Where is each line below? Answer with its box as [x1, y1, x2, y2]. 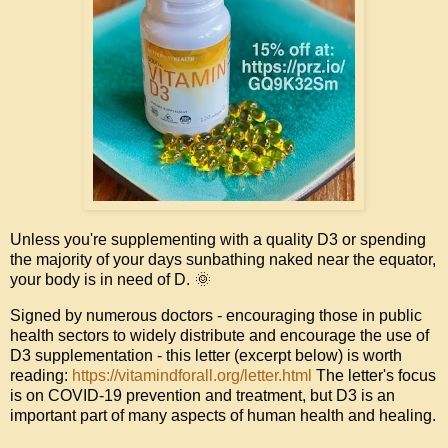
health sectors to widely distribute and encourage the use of [10, 327, 429, 345]
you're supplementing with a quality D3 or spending [60, 231, 426, 249]
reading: [10, 367, 72, 385]
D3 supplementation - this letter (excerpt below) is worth [10, 347, 402, 365]
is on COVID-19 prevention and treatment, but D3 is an [10, 387, 395, 405]
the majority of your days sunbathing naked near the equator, [10, 251, 436, 269]
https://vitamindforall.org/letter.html [72, 367, 312, 385]
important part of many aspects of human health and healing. [10, 407, 436, 425]
